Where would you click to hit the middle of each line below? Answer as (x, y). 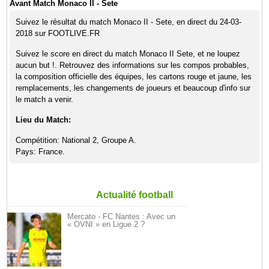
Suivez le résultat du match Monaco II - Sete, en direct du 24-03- (129, 22)
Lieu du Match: (44, 120)
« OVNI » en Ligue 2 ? (106, 224)
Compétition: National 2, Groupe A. (76, 140)
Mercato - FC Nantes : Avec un (122, 216)
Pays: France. (41, 152)
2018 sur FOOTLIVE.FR (58, 33)
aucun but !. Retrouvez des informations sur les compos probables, (133, 65)
